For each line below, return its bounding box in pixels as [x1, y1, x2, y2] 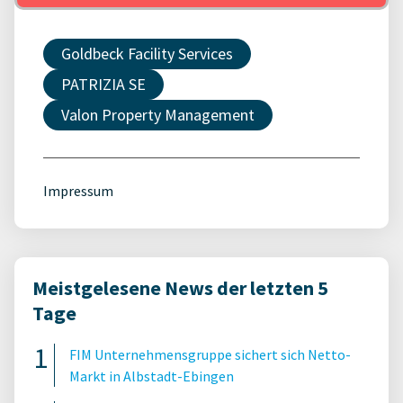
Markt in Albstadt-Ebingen [69, 367, 234, 385]
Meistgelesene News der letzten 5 [32, 275, 328, 300]
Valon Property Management [61, 104, 255, 125]
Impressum [43, 182, 113, 200]
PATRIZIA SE [61, 74, 146, 94]
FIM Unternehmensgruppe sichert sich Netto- [69, 345, 351, 363]
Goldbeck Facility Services [61, 43, 233, 64]
